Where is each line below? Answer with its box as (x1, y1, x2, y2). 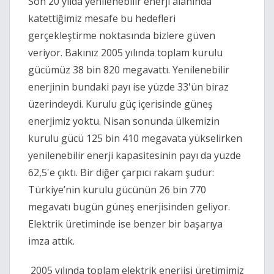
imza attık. (28, 234, 75, 248)
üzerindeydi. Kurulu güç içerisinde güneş (28, 97, 213, 111)
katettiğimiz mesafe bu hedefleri (28, 12, 176, 26)
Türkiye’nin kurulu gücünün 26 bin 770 (28, 183, 206, 197)
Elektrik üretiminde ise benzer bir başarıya (28, 217, 223, 231)
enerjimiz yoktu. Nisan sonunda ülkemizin (28, 114, 220, 128)
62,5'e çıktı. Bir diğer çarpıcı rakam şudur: (28, 166, 214, 180)
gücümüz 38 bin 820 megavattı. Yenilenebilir (28, 63, 229, 77)
